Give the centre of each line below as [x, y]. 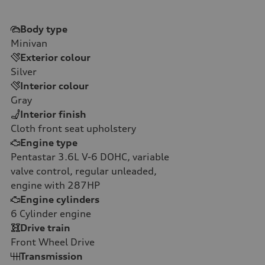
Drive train [45, 227]
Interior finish [53, 114]
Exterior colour [55, 57]
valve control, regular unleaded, [84, 171]
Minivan [29, 43]
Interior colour [54, 85]
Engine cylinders [60, 199]
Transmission [51, 256]
